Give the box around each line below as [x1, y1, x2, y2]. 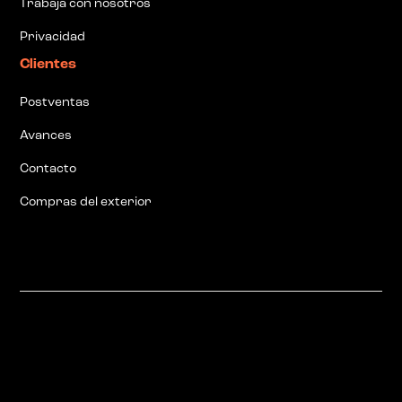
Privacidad [20, 31, 86, 45]
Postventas [20, 96, 91, 110]
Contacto [20, 162, 77, 177]
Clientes [20, 57, 77, 73]
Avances [20, 129, 73, 144]
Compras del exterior [20, 196, 153, 210]
